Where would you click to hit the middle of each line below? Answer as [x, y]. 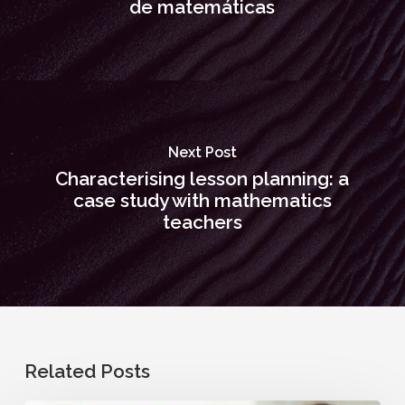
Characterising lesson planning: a [202, 179]
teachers [202, 222]
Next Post [202, 152]
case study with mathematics [202, 200]
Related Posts [87, 371]
